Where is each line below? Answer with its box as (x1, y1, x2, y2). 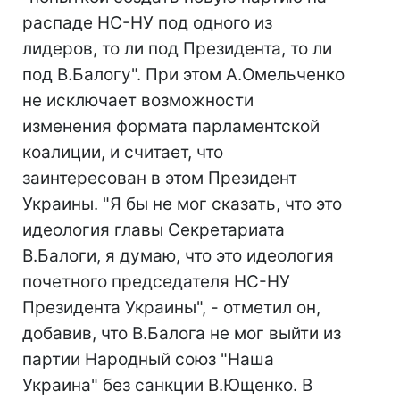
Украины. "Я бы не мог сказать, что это (22, 194, 342, 214)
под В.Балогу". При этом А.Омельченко (22, 64, 345, 85)
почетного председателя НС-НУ (22, 271, 290, 292)
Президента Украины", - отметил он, (22, 297, 321, 318)
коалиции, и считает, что (22, 142, 223, 162)
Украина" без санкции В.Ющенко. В (22, 375, 312, 396)
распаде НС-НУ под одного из (22, 12, 272, 33)
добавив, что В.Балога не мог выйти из (22, 323, 341, 344)
